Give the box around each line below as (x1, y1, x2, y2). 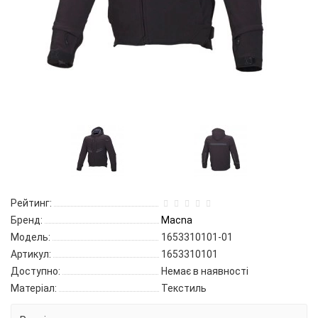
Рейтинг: (11, 197, 52, 209)
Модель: (11, 231, 50, 243)
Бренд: (11, 214, 43, 226)
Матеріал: (11, 283, 57, 294)
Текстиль (161, 283, 207, 294)
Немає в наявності (161, 265, 248, 277)
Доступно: (11, 265, 60, 277)
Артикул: (11, 248, 51, 260)
